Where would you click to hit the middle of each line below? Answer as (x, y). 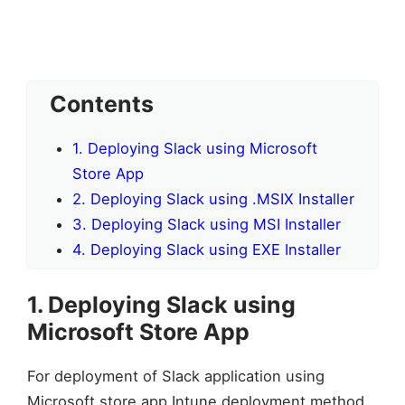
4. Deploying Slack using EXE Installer (206, 249)
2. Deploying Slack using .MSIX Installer (213, 198)
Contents (102, 104)
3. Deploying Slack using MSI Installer (206, 224)
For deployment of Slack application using (176, 376)
